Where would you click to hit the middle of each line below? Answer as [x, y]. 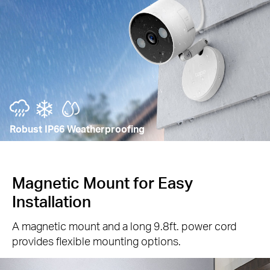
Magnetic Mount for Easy [102, 183]
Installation [52, 201]
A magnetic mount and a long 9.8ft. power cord [124, 226]
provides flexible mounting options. [96, 241]
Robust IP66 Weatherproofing [77, 129]
